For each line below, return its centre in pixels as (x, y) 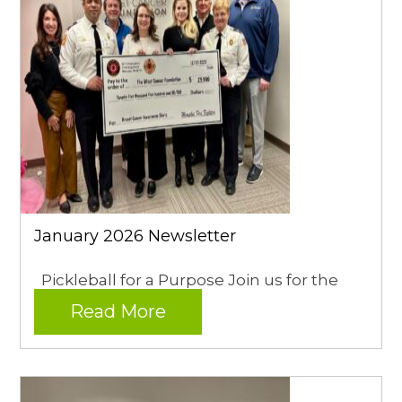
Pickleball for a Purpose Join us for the (187, 280)
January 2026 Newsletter (135, 236)
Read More (118, 311)
